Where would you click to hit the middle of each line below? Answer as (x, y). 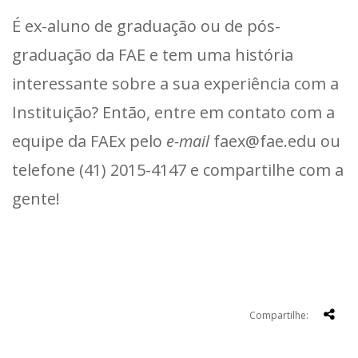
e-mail (188, 141)
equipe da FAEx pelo (89, 141)
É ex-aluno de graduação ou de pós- (146, 26)
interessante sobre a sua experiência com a (175, 83)
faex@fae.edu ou (275, 141)
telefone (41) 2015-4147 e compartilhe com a (178, 169)
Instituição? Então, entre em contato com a (173, 112)
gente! (36, 198)
